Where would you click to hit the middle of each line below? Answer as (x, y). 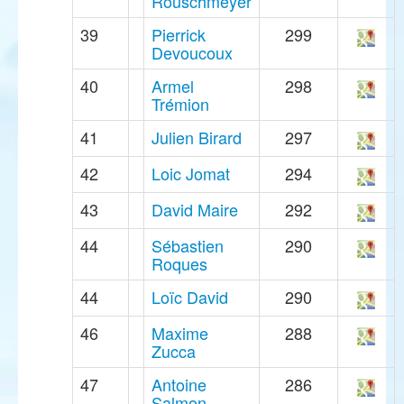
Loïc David (190, 297)
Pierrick (179, 35)
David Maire (195, 210)
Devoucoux (192, 53)
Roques (179, 264)
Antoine (179, 385)
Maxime (180, 333)
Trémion (180, 104)
